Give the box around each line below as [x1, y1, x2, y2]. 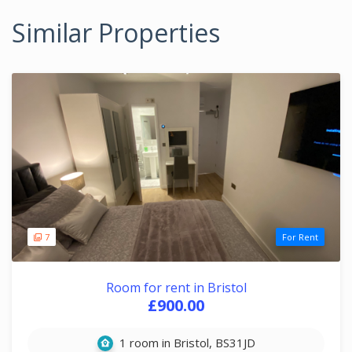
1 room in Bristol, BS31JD [115, 335, 255, 350]
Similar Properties [12, 16, 220, 49]
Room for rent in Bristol [105, 279, 247, 296]
